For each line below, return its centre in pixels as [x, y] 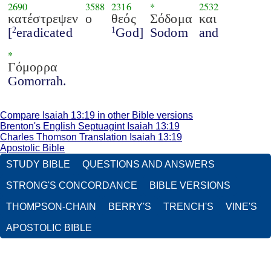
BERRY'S [130, 207]
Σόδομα [171, 18]
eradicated [44, 32]
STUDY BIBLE [38, 165]
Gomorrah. [37, 80]
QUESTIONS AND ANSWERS [149, 165]
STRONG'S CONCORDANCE [72, 186]
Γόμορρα [32, 67]
